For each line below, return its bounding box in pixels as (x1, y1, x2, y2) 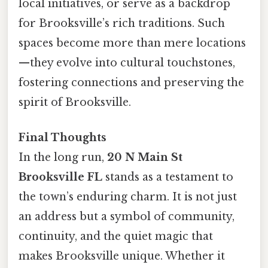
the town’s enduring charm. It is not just (19, 190, 237, 204)
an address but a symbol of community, (19, 210, 234, 224)
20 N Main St (107, 151, 182, 165)
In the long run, (19, 151, 107, 165)
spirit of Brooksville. (19, 95, 131, 109)
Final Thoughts (19, 131, 106, 145)
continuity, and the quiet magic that (19, 230, 213, 243)
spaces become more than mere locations (19, 36, 246, 50)
